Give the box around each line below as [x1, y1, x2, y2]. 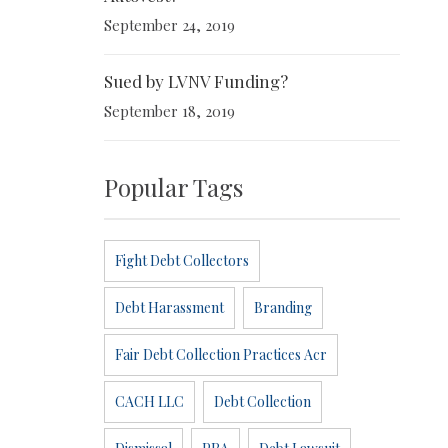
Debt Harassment [115, 298, 224, 318]
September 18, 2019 [104, 101, 235, 122]
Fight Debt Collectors [115, 251, 249, 271]
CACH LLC [115, 392, 184, 412]
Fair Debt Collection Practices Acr [115, 345, 327, 365]
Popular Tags [104, 171, 243, 204]
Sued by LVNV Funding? [104, 70, 288, 93]
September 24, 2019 [104, 15, 235, 36]
